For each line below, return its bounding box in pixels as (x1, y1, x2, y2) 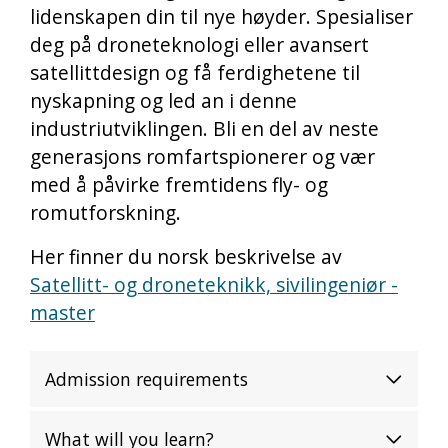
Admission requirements (45, 366, 248, 391)
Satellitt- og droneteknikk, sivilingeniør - (30, 270, 398, 298)
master (30, 298, 95, 326)
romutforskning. (30, 198, 181, 226)
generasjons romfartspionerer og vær (30, 142, 375, 170)
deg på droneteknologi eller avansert (30, 30, 369, 58)
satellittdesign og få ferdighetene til (30, 58, 360, 86)
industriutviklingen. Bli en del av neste (30, 114, 379, 142)
